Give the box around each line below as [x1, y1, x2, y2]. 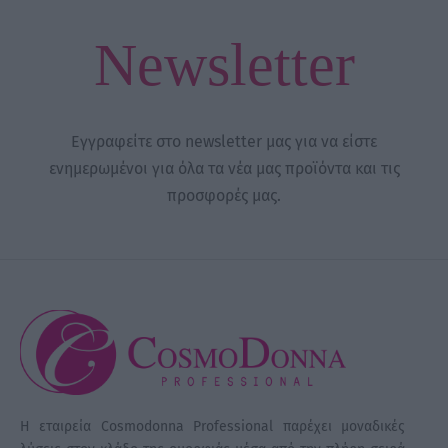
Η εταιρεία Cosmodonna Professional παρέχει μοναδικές [20, 418, 405, 435]
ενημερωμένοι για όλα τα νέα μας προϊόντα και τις [48, 159, 400, 179]
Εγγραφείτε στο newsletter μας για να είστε [71, 132, 377, 152]
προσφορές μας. [167, 186, 281, 206]
